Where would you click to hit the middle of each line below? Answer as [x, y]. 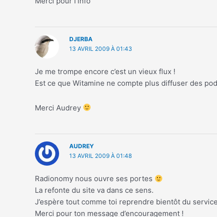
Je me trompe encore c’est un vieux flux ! [105, 72]
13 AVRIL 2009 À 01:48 [100, 155]
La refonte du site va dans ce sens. [94, 190]
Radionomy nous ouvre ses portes [95, 178]
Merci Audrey [59, 108]
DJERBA [81, 39]
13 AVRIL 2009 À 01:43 [101, 49]
